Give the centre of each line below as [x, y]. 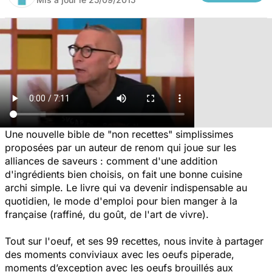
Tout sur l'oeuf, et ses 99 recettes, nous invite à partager [134, 241]
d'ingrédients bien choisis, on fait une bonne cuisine [124, 174]
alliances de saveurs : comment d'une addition [111, 161]
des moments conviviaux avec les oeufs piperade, [120, 254]
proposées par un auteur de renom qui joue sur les [121, 147]
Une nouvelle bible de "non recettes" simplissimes [119, 134]
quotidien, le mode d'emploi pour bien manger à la [121, 201]
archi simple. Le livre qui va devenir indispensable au [126, 187]
